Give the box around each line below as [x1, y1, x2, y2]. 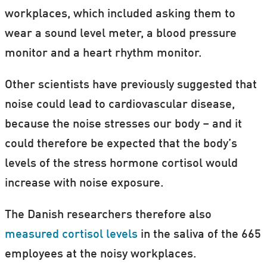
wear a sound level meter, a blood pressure [4, 28, 237, 41]
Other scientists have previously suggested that [4, 79, 257, 91]
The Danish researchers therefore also [4, 209, 212, 221]
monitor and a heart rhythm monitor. [4, 48, 202, 60]
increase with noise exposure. [4, 177, 164, 190]
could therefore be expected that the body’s [4, 138, 237, 150]
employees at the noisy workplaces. [4, 248, 197, 260]
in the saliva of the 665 [137, 228, 261, 241]
